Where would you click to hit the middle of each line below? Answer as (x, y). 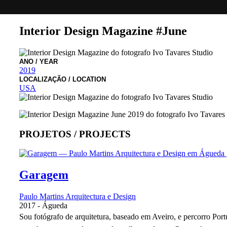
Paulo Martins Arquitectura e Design (78, 197)
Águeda (55, 206)
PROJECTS (105, 134)
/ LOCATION (86, 79)
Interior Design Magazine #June (103, 31)
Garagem (44, 175)
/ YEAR (46, 61)
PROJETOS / (48, 134)
